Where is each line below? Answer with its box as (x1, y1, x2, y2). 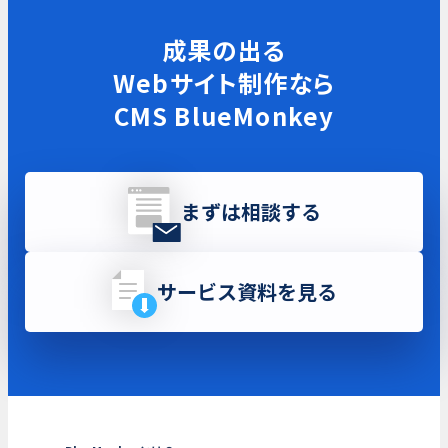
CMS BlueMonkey (113, 98, 335, 134)
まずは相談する (180, 197, 321, 227)
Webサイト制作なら (113, 65, 335, 101)
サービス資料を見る (156, 277, 337, 307)
